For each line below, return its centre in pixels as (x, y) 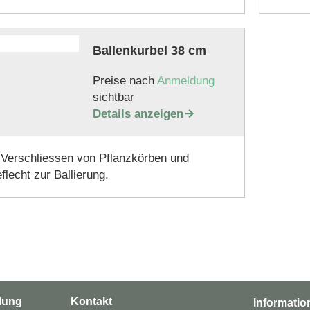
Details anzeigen (138, 114)
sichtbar (113, 97)
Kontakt (91, 301)
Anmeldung (185, 81)
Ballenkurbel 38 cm (149, 51)
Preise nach (125, 81)
